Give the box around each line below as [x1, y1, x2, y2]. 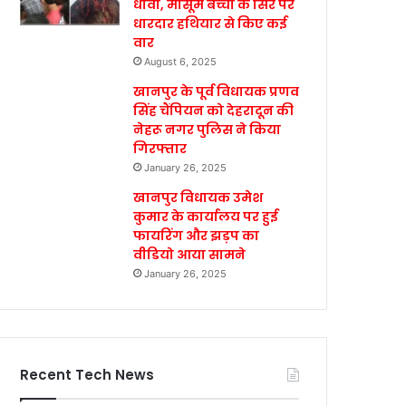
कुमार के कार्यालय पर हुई [133, 208, 279, 226]
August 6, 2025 [144, 55, 217, 68]
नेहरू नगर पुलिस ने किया [133, 121, 282, 139]
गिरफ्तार [133, 140, 188, 158]
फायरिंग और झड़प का [133, 227, 260, 245]
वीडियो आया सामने [133, 246, 246, 264]
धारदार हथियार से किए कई [133, 14, 288, 33]
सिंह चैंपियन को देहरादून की [133, 101, 295, 120]
